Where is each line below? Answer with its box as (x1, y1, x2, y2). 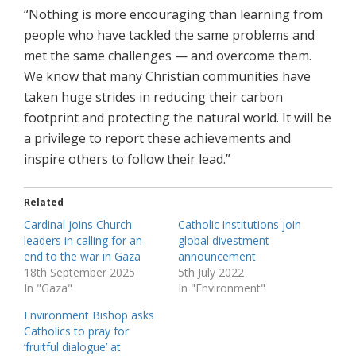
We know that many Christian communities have (24, 68, 311, 86)
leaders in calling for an (24, 233, 142, 249)
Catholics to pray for (24, 323, 129, 339)
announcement (178, 249, 256, 265)
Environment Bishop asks (24, 308, 154, 323)
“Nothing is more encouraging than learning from (24, 6, 323, 24)
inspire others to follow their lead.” (24, 150, 230, 168)
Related (24, 195, 64, 210)
